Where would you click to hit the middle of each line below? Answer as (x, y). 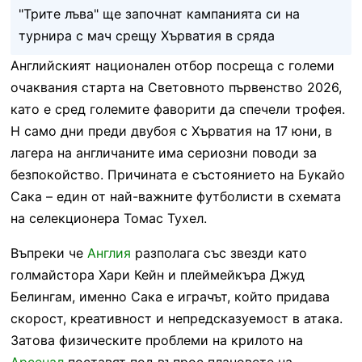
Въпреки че (48, 253)
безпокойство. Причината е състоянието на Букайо (177, 174)
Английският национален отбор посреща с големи (172, 65)
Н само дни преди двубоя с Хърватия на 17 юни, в (171, 130)
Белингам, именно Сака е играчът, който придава (170, 296)
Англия (109, 253)
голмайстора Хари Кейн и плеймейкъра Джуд (157, 274)
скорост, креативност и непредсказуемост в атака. (176, 318)
